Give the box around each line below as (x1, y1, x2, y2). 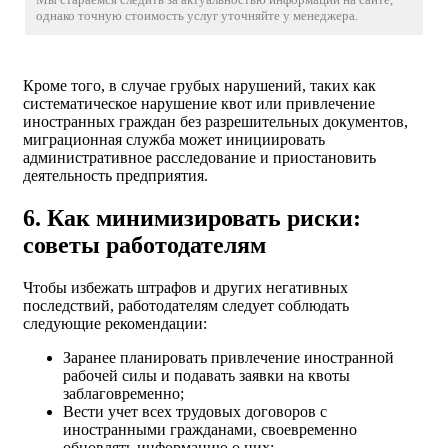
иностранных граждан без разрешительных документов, (23, 112, 408, 130)
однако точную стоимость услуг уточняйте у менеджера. (36, 7, 358, 23)
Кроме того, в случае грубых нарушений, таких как (23, 76, 376, 94)
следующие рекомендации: (23, 314, 207, 332)
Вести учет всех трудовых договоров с (63, 402, 327, 420)
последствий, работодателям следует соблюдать (23, 296, 349, 314)
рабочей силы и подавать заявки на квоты (63, 366, 350, 384)
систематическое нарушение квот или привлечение (23, 94, 375, 112)
